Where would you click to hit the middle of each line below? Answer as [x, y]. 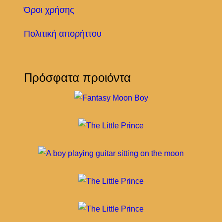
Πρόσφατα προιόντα [77, 77]
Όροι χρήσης [49, 10]
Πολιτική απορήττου [63, 34]
